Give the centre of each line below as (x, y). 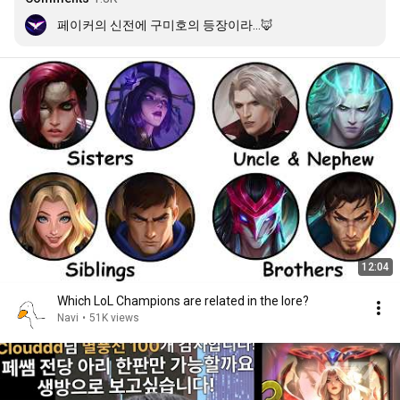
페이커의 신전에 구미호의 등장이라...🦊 (165, 25)
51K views (114, 318)
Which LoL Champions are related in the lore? (183, 301)
